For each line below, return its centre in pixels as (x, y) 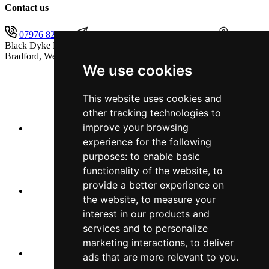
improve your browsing (135, 127)
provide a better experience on (153, 185)
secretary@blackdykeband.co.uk (153, 34)
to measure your (178, 199)
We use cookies (137, 71)
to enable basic (165, 156)
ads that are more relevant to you (159, 257)
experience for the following (147, 142)
